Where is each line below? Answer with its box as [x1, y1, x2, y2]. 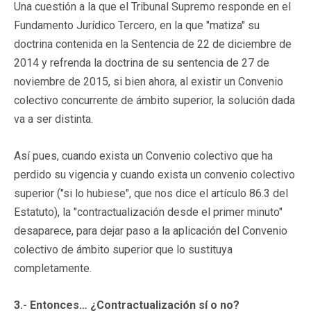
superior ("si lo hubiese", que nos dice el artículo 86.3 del [14, 186, 288, 200]
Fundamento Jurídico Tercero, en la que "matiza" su [14, 18, 260, 32]
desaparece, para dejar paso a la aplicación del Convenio [14, 224, 287, 237]
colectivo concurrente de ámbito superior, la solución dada [14, 93, 295, 107]
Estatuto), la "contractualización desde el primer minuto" [14, 205, 283, 219]
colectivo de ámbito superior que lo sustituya [14, 242, 233, 256]
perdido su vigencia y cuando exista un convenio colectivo [14, 167, 295, 181]
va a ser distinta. [14, 112, 93, 126]
